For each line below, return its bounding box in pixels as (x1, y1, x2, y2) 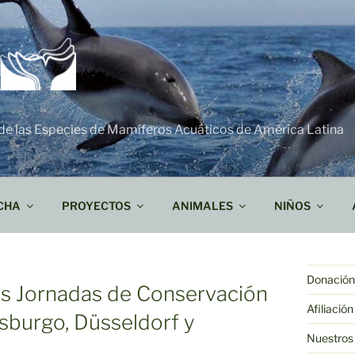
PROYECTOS (62, 198, 132, 212)
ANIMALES (172, 198, 234, 212)
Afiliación (306, 302, 353, 315)
